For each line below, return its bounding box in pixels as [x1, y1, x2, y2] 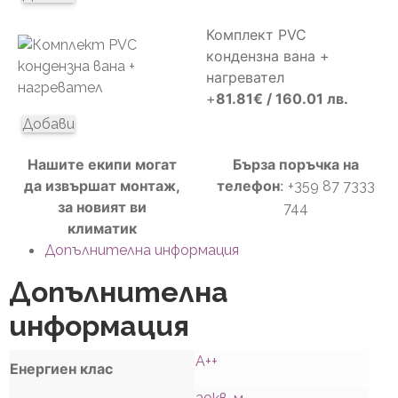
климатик [68, 219, 137, 237]
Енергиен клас [10, 359, 113, 378]
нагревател [206, 68, 285, 86]
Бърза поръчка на [233, 155, 359, 173]
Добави [22, 115, 75, 132]
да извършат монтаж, [24, 176, 180, 195]
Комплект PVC [206, 25, 307, 44]
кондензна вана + [206, 46, 330, 65]
